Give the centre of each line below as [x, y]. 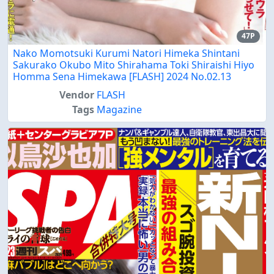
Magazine [119, 109]
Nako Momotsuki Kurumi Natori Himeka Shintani [126, 53]
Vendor [76, 94]
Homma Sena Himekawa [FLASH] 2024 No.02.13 [122, 76]
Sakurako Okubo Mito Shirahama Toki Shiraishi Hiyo [134, 65]
